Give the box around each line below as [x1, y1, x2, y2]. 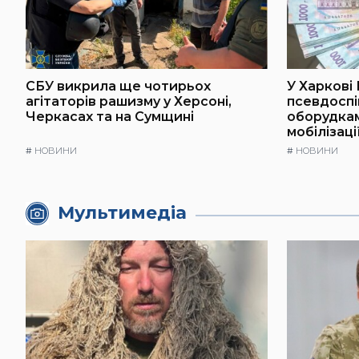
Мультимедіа [58, 202, 188, 224]
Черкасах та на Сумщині [26, 109, 194, 125]
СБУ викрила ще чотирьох [26, 79, 211, 95]
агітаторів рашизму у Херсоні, [26, 94, 232, 110]
